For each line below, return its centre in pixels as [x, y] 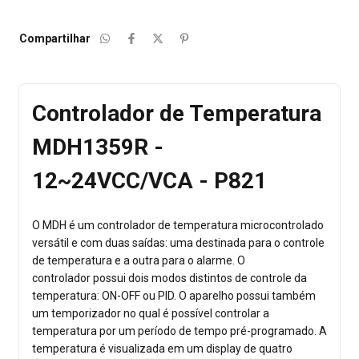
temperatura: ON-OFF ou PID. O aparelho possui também [174, 296]
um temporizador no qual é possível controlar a [151, 314]
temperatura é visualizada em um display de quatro [162, 349]
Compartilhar [55, 38]
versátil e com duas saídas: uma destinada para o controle [178, 243]
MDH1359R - [98, 147]
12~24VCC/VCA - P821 [149, 180]
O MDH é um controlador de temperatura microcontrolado [178, 226]
